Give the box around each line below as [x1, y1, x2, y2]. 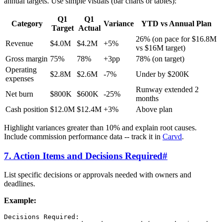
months [136, 94, 159, 103]
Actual [78, 23, 101, 32]
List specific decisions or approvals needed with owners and [4, 170, 191, 179]
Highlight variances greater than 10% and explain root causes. [4, 123, 197, 132]
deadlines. [4, 179, 35, 188]
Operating [5, 65, 37, 74]
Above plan [136, 105, 172, 113]
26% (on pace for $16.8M [136, 34, 217, 43]
